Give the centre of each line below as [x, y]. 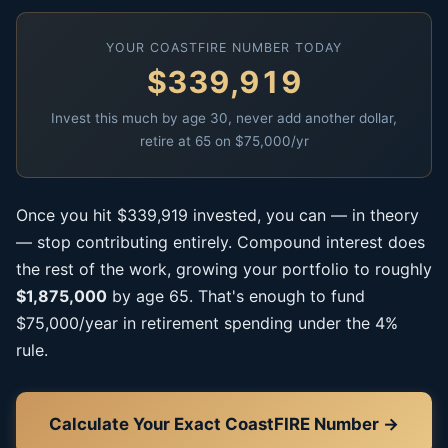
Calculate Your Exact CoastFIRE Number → [224, 424]
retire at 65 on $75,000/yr [224, 141]
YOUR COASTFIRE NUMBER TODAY [224, 47]
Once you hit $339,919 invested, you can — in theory [217, 215]
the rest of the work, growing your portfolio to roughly [224, 269]
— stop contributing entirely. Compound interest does [220, 242]
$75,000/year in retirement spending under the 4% [207, 323]
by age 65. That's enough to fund [236, 296]
